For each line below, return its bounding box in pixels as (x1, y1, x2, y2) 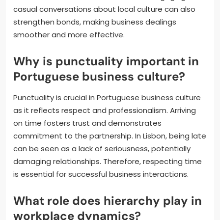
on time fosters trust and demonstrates (13, 118, 162, 129)
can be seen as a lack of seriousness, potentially (13, 143, 191, 154)
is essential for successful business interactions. (13, 169, 189, 180)
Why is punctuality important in (13, 54, 199, 69)
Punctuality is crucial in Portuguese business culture (13, 92, 201, 103)
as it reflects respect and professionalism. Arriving (13, 105, 196, 116)
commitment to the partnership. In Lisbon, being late (13, 131, 206, 141)
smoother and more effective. (13, 29, 125, 40)
